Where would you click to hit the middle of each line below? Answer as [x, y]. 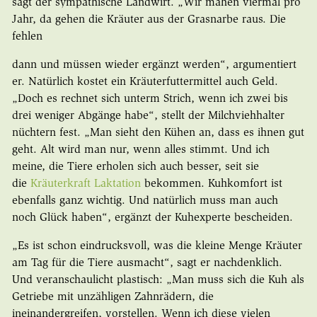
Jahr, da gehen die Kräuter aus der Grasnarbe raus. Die [149, 19]
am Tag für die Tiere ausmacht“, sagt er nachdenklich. [147, 263]
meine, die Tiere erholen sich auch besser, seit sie [135, 167]
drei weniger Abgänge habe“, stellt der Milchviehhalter [148, 116]
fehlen [29, 36]
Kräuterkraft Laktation [85, 184]
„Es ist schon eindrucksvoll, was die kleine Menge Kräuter [157, 246]
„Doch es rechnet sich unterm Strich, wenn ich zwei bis [150, 99]
